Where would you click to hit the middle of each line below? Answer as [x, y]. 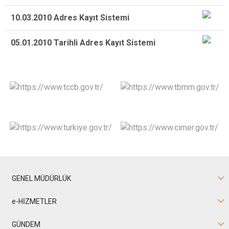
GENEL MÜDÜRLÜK [41, 178]
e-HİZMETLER [34, 201]
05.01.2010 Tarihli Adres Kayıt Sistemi [83, 43]
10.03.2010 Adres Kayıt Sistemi [70, 18]
